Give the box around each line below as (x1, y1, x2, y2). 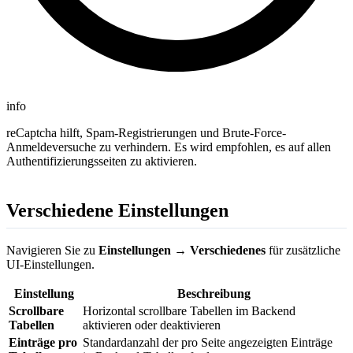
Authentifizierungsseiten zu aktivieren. (6, 154, 197, 168)
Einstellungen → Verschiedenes (98, 243, 266, 258)
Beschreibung (176, 287, 251, 301)
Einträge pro (9, 336, 77, 350)
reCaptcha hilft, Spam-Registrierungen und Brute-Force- (6, 125, 286, 139)
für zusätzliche (266, 243, 340, 258)
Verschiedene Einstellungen (6, 199, 229, 221)
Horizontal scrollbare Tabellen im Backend (83, 304, 295, 318)
